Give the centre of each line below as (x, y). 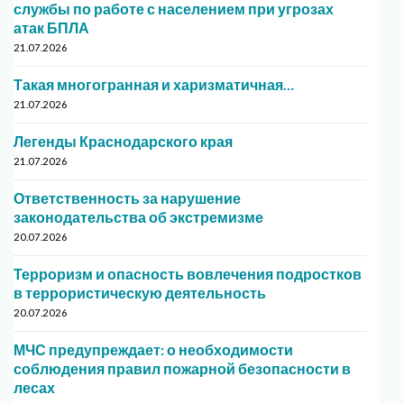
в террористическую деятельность (140, 293)
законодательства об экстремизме (138, 217)
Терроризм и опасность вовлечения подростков (188, 274)
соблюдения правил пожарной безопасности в (182, 369)
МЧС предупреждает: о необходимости (153, 350)
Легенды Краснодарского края (123, 142)
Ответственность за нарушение (127, 198)
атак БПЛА (51, 28)
